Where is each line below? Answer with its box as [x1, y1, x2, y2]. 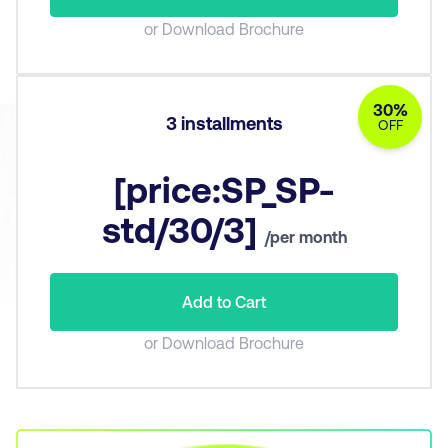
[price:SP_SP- [114, 166, 334, 210]
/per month [264, 226, 347, 246]
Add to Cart [182, 291, 266, 311]
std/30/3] [101, 206, 257, 250]
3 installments [165, 111, 283, 134]
